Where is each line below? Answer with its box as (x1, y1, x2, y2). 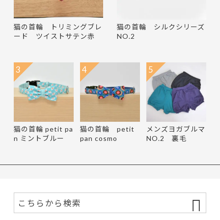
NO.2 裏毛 (146, 133, 187, 143)
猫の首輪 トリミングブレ (14, 22, 102, 32)
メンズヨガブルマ (146, 124, 206, 134)
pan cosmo (80, 133, 118, 143)
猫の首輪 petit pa (14, 124, 73, 134)
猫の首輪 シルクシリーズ (116, 22, 205, 32)
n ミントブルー (14, 133, 64, 143)
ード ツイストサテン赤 (14, 31, 95, 41)
